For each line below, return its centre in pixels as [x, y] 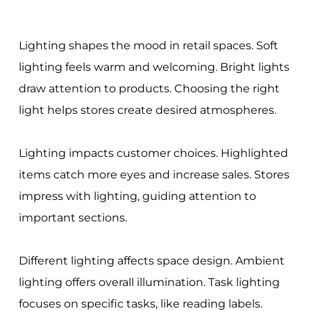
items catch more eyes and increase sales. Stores [154, 175]
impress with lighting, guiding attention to [137, 196]
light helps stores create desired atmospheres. [147, 110]
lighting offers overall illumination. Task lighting [149, 283]
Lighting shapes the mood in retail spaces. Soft [148, 46]
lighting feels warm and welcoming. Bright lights [154, 67]
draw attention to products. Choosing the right [149, 89]
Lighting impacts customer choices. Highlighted [153, 153]
